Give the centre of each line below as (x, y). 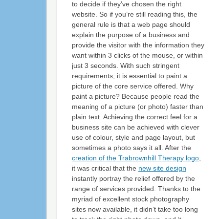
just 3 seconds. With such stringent (125, 66)
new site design (162, 168)
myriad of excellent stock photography (130, 199)
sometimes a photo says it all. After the (131, 148)
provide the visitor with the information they (138, 45)
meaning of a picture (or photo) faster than (137, 107)
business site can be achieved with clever (135, 127)
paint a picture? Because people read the (135, 97)
